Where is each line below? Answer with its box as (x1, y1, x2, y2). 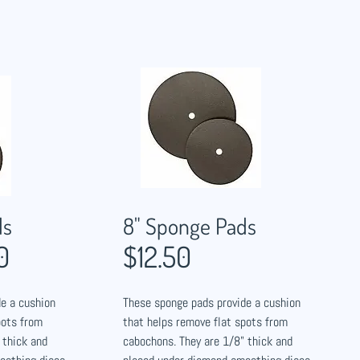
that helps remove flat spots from (123, 313, 288, 330)
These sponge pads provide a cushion (123, 294, 301, 311)
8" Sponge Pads (123, 211, 256, 240)
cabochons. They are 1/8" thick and (123, 333, 292, 350)
